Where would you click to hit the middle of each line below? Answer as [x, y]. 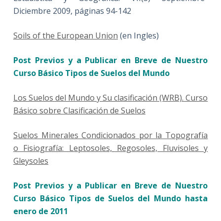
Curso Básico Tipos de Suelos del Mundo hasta [110, 199]
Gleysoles [31, 161]
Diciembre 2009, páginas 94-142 [72, 11]
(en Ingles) [138, 36]
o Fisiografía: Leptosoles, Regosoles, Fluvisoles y [110, 148]
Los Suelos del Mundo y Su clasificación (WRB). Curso [110, 98]
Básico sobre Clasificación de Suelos [79, 111]
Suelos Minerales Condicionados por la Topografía [110, 135]
